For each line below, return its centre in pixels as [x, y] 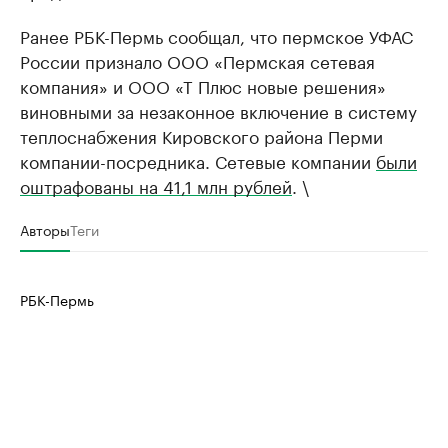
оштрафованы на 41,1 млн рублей [156, 185]
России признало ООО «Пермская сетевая [197, 60]
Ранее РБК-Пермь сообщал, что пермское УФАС [216, 35]
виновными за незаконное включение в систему [218, 110]
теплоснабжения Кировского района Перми [201, 135]
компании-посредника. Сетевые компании [198, 160]
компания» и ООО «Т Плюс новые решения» [203, 85]
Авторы [45, 229]
